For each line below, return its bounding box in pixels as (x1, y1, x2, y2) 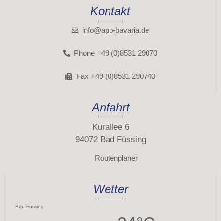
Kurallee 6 (92, 122, 129, 132)
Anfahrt (91, 101, 130, 114)
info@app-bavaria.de (82, 26, 149, 35)
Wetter (93, 182, 128, 196)
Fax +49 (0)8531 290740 (76, 72, 155, 81)
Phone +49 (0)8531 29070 (74, 49, 158, 58)
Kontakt (90, 4, 130, 18)
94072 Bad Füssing (75, 135, 146, 145)
